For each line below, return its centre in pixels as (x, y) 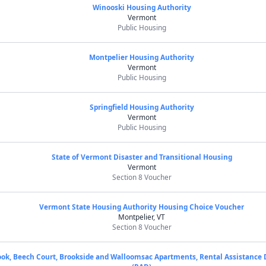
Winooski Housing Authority (142, 7)
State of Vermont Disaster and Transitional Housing (142, 157)
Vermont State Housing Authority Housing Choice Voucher (142, 207)
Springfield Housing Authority (142, 107)
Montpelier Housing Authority (142, 57)
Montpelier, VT (142, 217)
